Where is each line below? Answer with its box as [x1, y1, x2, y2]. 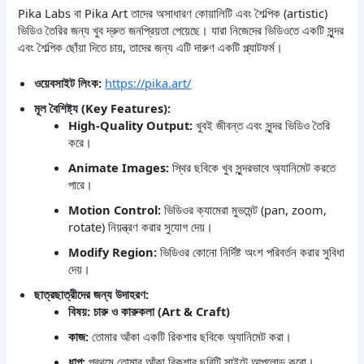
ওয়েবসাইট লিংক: [34, 75, 102, 92]
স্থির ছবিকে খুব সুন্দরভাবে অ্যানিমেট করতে [169, 159, 336, 176]
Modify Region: [68, 244, 158, 261]
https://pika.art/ [105, 75, 192, 92]
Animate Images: [68, 159, 170, 176]
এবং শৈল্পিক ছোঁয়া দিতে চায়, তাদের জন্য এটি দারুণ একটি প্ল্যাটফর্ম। [18, 39, 284, 55]
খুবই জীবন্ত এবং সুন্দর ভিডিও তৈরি [193, 117, 331, 134]
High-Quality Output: [68, 117, 193, 134]
